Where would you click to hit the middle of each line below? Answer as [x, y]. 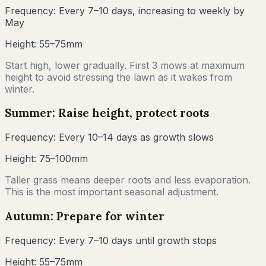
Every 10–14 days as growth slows [136, 137]
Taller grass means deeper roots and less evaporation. [128, 180]
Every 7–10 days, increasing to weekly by [152, 10]
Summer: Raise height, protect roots [107, 113]
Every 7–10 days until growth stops [138, 240]
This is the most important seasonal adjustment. [112, 192]
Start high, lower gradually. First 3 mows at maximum [125, 65]
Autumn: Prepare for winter [85, 216]
